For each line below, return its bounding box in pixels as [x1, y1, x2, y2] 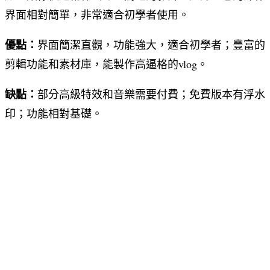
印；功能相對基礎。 [5, 105, 102, 121]
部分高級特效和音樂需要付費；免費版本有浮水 [37, 86, 265, 101]
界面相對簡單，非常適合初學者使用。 [5, 7, 189, 22]
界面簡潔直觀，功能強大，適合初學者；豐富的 [37, 37, 265, 52]
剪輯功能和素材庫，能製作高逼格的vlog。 [5, 56, 208, 71]
